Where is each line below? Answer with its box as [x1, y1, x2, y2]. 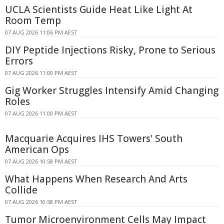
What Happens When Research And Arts [5, 172, 187, 185]
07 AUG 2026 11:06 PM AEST [5, 28, 77, 36]
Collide [5, 183, 37, 196]
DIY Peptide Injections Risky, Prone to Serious [5, 43, 215, 56]
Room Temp [5, 14, 61, 27]
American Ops [5, 143, 69, 156]
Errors [5, 54, 33, 67]
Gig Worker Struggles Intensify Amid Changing [5, 84, 218, 97]
